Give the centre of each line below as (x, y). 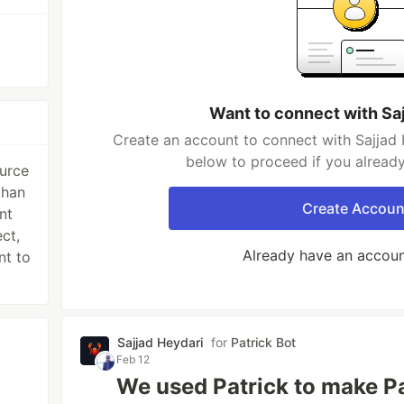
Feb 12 (133, 359)
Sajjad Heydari (161, 342)
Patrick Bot (264, 342)
